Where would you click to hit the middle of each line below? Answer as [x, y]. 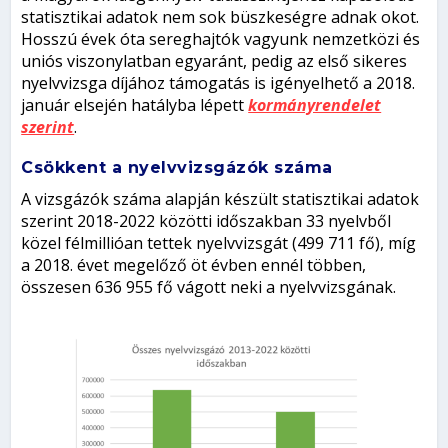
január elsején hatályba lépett [135, 105]
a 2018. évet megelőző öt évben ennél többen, [194, 265]
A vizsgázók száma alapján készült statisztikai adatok [220, 199]
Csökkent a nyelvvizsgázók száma [177, 168]
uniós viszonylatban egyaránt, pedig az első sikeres [214, 61]
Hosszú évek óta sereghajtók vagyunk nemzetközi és [221, 39]
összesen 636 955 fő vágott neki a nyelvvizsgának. [209, 287]
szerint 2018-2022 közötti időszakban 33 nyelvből [206, 221]
